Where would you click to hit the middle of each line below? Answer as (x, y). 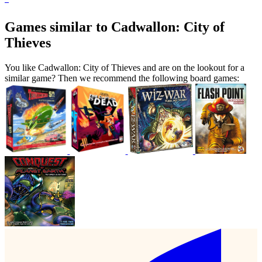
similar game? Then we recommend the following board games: (122, 78)
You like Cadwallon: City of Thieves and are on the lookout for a (125, 68)
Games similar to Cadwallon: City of (115, 27)
